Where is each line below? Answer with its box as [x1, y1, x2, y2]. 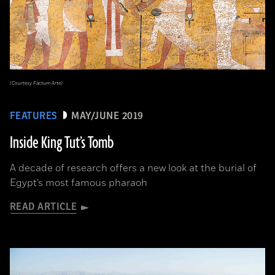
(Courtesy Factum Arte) [10, 80, 63, 87]
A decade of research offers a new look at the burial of [10, 161, 257, 175]
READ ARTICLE [10, 201, 77, 212]
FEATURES [10, 110, 58, 122]
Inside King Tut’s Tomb [10, 132, 114, 154]
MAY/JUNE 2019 [71, 110, 144, 122]
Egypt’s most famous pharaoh [10, 176, 147, 190]
